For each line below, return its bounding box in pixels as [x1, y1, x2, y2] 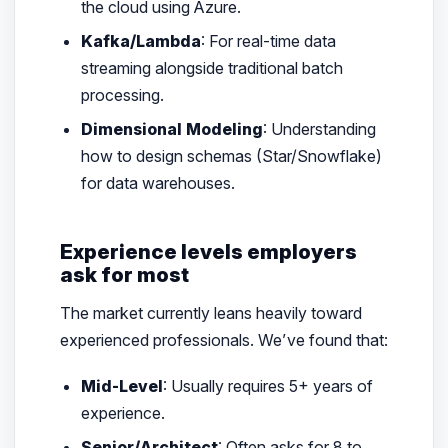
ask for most [59, 262, 189, 288]
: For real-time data [201, 31, 337, 52]
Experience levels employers [59, 239, 357, 265]
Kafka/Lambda [81, 31, 202, 52]
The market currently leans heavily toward [59, 302, 362, 323]
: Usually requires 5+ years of [163, 375, 374, 396]
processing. [81, 85, 165, 106]
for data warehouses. [81, 173, 236, 194]
